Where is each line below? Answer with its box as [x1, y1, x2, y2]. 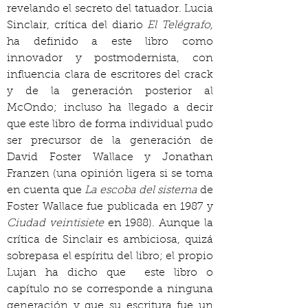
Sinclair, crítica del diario [7, 20, 148, 31]
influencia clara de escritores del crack [7, 69, 213, 80]
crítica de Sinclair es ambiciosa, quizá [7, 234, 213, 245]
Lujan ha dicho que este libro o [7, 267, 213, 278]
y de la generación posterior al [7, 86, 213, 97]
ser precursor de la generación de [7, 135, 213, 146]
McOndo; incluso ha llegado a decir [7, 102, 213, 113]
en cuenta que [7, 185, 85, 196]
